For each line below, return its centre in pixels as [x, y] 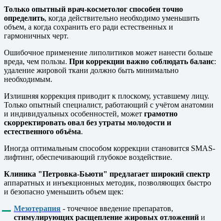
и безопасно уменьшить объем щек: [64, 191]
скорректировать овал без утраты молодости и [88, 122]
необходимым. [28, 79]
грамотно [161, 113]
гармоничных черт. [36, 36]
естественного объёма [42, 131]
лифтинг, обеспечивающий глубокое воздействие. [88, 157]
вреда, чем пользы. [37, 61]
